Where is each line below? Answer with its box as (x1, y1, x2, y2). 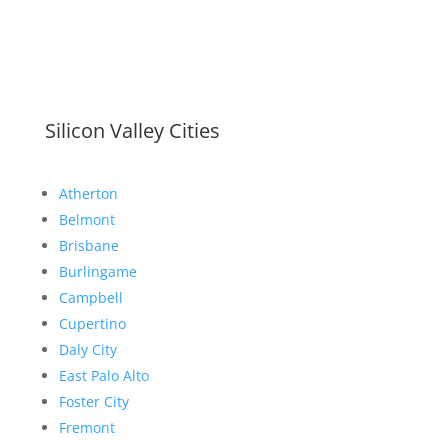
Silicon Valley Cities (44, 117, 220, 145)
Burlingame (58, 262, 137, 282)
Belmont (58, 210, 115, 230)
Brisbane (58, 236, 119, 256)
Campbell (58, 288, 123, 308)
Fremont (58, 418, 115, 438)
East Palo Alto (58, 366, 149, 386)
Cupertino (58, 314, 126, 334)
